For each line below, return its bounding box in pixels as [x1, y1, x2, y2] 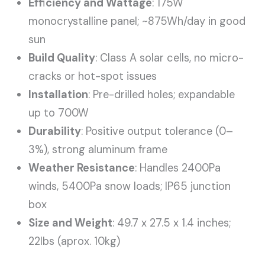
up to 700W [28, 105, 89, 120]
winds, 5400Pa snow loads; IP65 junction [28, 179, 231, 193]
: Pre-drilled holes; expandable [88, 87, 235, 102]
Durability [28, 124, 82, 138]
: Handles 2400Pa [135, 160, 221, 175]
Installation [28, 87, 89, 102]
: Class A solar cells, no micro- [95, 50, 244, 65]
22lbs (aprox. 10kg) [28, 234, 121, 248]
